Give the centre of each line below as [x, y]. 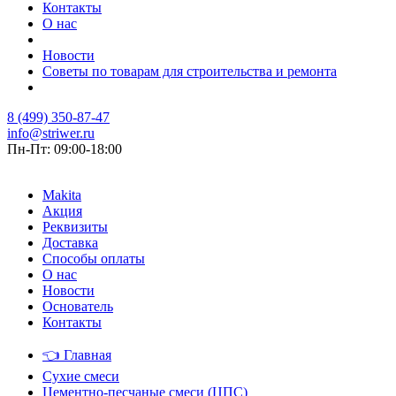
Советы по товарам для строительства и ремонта [190, 72]
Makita [62, 195]
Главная [86, 355]
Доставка [70, 243]
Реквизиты [75, 227]
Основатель [78, 307]
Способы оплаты [94, 259]
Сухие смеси [81, 377]
